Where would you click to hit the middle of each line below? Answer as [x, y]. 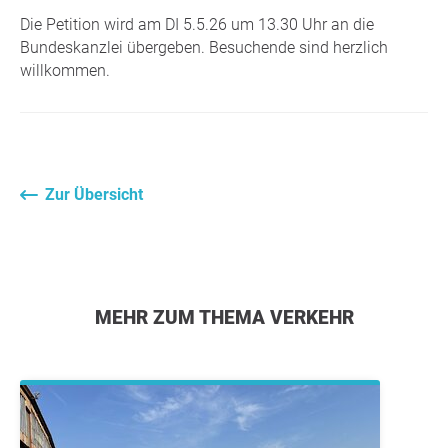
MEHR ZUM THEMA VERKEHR [232, 317]
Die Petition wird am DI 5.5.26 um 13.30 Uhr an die [197, 24]
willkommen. [65, 70]
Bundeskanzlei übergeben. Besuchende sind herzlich [204, 47]
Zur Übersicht [94, 194]
